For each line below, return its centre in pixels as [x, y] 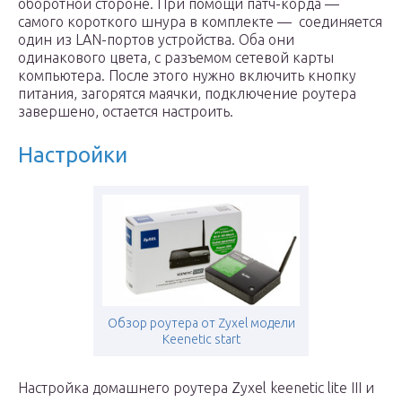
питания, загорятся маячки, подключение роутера [187, 93]
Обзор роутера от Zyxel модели [201, 323]
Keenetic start [201, 339]
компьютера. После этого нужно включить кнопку [187, 75]
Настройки [73, 155]
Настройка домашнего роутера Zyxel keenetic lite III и [196, 388]
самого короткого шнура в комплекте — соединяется [200, 22]
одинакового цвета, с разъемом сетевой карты [176, 57]
